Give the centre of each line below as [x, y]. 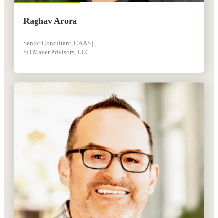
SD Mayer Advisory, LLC [56, 52]
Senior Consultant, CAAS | [58, 43]
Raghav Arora [50, 21]
